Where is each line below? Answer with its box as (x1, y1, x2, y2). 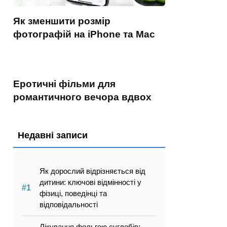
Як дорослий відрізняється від (40, 167, 145, 175)
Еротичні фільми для (13, 79, 116, 89)
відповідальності (40, 200, 98, 209)
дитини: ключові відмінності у (40, 178, 141, 186)
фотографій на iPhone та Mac (13, 29, 155, 40)
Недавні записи (18, 130, 88, 140)
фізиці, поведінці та (40, 189, 107, 198)
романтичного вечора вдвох (13, 92, 152, 102)
